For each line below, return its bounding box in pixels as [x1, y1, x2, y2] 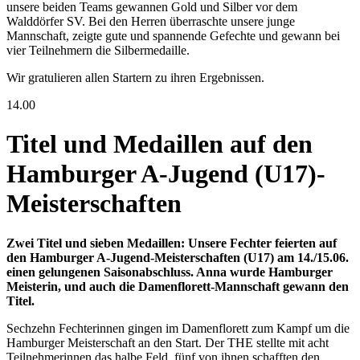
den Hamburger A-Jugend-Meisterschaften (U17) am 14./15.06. [6, 250, 349, 264]
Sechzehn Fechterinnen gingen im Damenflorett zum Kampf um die [6, 321, 350, 335]
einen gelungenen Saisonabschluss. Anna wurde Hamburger [6, 264, 333, 279]
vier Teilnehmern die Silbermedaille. [6, 43, 190, 57]
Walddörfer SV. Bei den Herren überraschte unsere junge [6, 14, 295, 28]
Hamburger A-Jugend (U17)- [6, 159, 325, 189]
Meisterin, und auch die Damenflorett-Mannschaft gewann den [6, 279, 349, 293]
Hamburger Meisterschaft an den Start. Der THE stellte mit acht [6, 335, 329, 350]
